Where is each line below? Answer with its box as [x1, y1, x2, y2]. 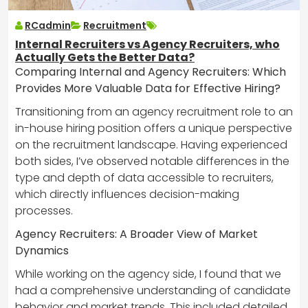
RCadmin [25, 19, 71, 33]
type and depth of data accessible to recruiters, [15, 170, 274, 186]
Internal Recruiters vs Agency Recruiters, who [15, 36, 280, 53]
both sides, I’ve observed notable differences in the [15, 153, 289, 170]
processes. [15, 203, 73, 219]
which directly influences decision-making [15, 186, 239, 203]
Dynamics [15, 243, 69, 259]
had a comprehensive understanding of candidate [15, 283, 291, 299]
